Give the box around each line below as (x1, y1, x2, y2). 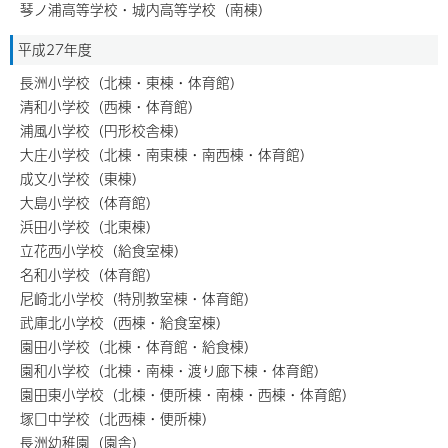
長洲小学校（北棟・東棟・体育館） (20, 72, 244, 93)
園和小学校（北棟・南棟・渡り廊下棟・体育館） (20, 360, 328, 381)
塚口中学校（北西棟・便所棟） (20, 408, 216, 429)
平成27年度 (18, 39, 92, 60)
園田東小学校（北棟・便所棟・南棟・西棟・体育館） (20, 384, 356, 405)
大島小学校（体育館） (20, 192, 160, 213)
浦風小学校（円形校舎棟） (20, 120, 188, 141)
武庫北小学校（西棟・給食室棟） (20, 312, 230, 333)
